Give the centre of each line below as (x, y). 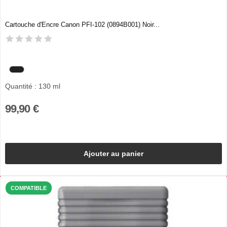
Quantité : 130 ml (32, 86)
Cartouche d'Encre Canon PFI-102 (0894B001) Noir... (82, 24)
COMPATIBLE (29, 188)
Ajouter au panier (113, 153)
